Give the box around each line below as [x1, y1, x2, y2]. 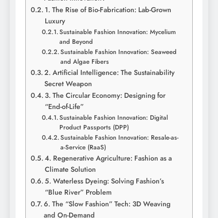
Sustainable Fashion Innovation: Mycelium [59, 27, 176, 37]
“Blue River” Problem [44, 187, 112, 198]
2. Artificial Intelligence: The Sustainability [44, 68, 175, 78]
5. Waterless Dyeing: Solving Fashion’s [44, 176, 164, 186]
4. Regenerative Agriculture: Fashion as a [44, 153, 172, 163]
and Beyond [59, 37, 93, 47]
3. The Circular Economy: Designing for [44, 91, 165, 101]
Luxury [44, 16, 65, 26]
